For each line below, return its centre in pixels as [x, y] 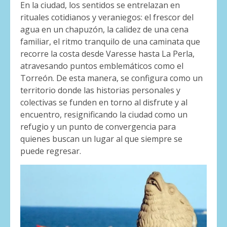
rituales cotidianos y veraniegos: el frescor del [107, 17]
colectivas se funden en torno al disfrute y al [104, 102]
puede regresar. [51, 151]
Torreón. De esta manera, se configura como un [111, 78]
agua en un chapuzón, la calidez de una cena [104, 29]
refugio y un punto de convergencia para [98, 126]
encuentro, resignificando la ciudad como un [104, 114]
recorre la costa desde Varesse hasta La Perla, [107, 53]
